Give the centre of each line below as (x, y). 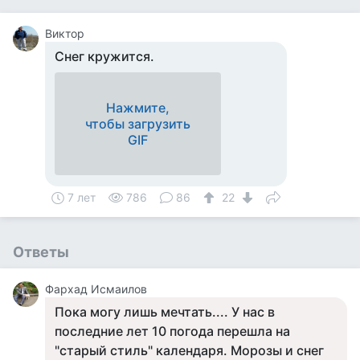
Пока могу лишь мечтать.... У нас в (165, 312)
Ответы (41, 252)
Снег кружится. (104, 56)
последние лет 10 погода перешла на (172, 331)
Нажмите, (138, 108)
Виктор (65, 33)
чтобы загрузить (138, 124)
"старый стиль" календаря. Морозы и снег (189, 350)
